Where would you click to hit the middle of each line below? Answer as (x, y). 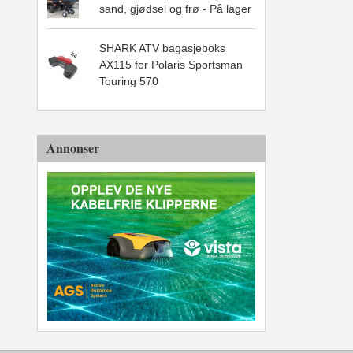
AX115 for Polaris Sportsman (171, 65)
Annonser (73, 147)
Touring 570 (129, 82)
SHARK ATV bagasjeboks (162, 48)
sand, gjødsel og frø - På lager (175, 9)
